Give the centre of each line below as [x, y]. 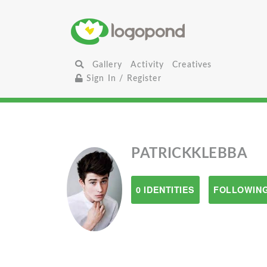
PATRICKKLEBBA [190, 154]
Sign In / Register [122, 78]
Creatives [192, 65]
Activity [147, 65]
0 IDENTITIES [166, 190]
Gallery [107, 65]
